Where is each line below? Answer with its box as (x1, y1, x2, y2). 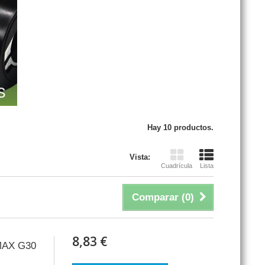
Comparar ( (132, 192, 185, 203)
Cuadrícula (161, 162, 192, 170)
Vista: (130, 153, 150, 162)
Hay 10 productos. (147, 123, 214, 132)
